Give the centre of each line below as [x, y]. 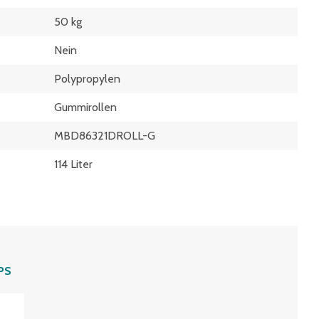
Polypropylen [87, 79]
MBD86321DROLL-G [104, 136]
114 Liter [73, 164]
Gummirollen [85, 108]
